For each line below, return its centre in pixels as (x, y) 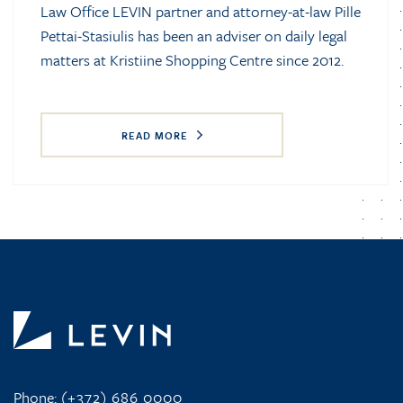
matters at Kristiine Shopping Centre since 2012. (192, 60)
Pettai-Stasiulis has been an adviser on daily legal (194, 36)
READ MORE (155, 135)
